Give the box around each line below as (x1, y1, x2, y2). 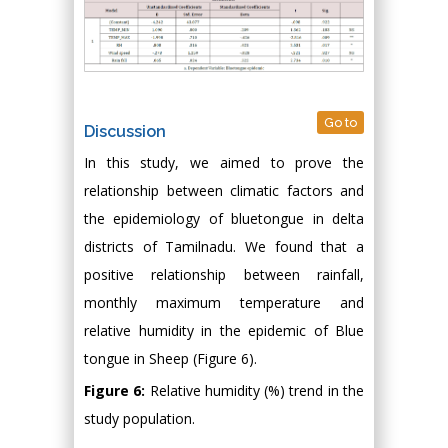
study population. (84, 408, 195, 428)
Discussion (84, 121, 166, 141)
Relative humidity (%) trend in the (149, 380, 365, 400)
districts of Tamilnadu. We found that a (84, 236, 364, 256)
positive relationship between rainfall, (84, 264, 364, 284)
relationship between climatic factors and (84, 180, 364, 200)
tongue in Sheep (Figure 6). (84, 348, 257, 368)
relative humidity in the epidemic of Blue (84, 320, 364, 340)
